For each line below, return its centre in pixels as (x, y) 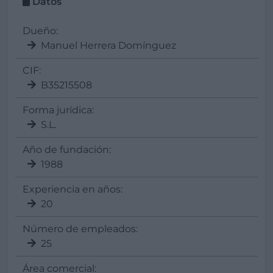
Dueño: (40, 31)
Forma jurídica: (58, 110)
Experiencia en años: (73, 189)
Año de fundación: (67, 150)
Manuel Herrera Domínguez (108, 45)
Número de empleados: (80, 229)
